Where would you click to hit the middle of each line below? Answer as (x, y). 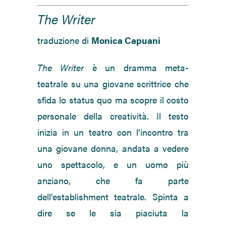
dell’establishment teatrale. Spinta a (113, 197)
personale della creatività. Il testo (113, 116)
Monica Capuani (126, 40)
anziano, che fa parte (113, 181)
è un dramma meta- (136, 68)
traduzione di (64, 40)
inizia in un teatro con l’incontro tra (113, 132)
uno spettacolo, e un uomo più (113, 164)
